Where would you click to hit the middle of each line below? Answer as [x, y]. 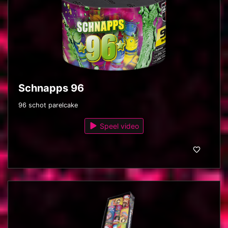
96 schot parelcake [48, 105]
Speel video [119, 126]
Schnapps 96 [51, 88]
